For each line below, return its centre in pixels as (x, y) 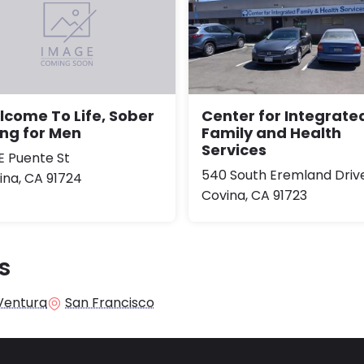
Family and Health (271, 132)
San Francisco (110, 302)
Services (234, 149)
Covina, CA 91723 (254, 195)
